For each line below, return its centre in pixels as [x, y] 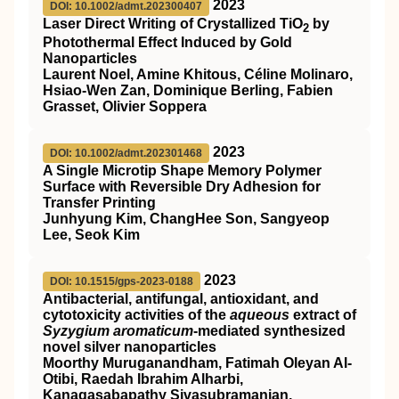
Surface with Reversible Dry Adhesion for [182, 187]
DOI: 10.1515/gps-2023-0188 [122, 282]
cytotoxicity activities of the [136, 315]
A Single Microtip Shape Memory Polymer [182, 171]
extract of [323, 315]
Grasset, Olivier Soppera [125, 107]
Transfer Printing [99, 203]
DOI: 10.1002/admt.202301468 [126, 154]
